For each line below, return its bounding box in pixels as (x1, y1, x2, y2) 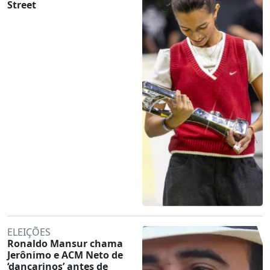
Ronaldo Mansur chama (7, 236, 123, 250)
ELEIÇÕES (7, 225, 51, 239)
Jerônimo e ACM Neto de (7, 248, 123, 262)
